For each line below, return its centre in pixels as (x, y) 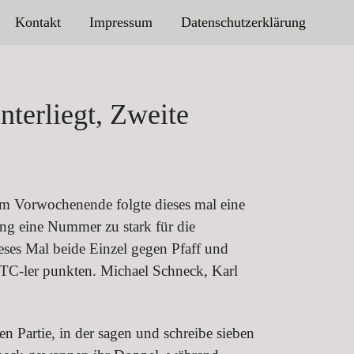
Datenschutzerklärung (243, 23)
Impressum (121, 23)
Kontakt (38, 23)
